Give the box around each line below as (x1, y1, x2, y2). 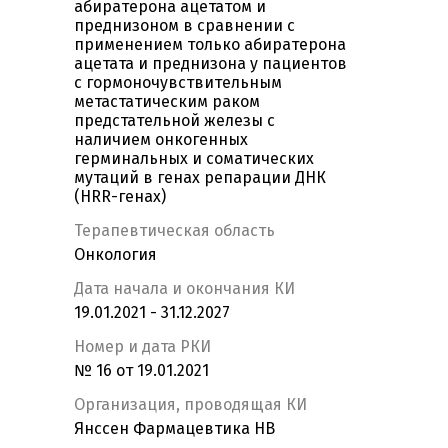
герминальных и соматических (74, 149, 314, 169)
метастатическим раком (74, 92, 260, 112)
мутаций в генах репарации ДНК (74, 168, 326, 188)
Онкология (74, 245, 157, 265)
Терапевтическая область (74, 221, 275, 241)
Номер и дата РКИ (74, 337, 211, 357)
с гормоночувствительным (74, 73, 282, 93)
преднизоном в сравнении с (74, 16, 295, 36)
